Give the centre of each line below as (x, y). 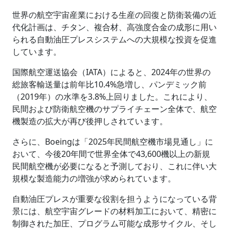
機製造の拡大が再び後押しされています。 (90, 121)
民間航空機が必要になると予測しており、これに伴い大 (114, 166)
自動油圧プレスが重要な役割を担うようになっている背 (114, 199)
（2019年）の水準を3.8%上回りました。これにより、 (112, 97)
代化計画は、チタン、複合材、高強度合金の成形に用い (114, 27)
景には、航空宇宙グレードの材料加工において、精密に (114, 211)
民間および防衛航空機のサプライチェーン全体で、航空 (114, 109)
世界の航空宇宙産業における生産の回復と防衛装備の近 (114, 15)
